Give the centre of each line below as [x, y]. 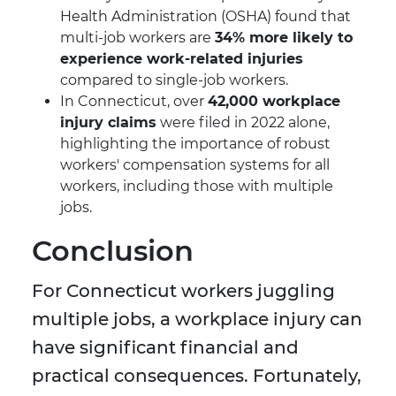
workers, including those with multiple [197, 187]
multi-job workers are [137, 38]
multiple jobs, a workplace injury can [197, 320]
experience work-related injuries [182, 59]
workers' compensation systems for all [195, 165]
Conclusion [113, 251]
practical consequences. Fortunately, [197, 376]
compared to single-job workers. [174, 80]
